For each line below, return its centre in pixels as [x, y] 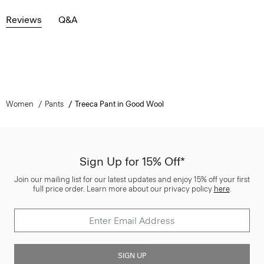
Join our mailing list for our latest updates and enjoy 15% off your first [132, 180]
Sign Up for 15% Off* [132, 162]
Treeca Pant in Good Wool [119, 104]
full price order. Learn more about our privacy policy [123, 189]
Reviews [24, 20]
